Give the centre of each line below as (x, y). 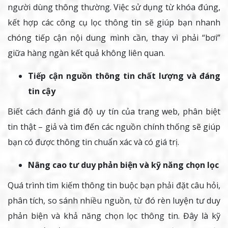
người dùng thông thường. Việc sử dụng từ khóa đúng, (114, 7)
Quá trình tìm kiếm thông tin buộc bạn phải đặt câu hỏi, (114, 186)
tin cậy (42, 91)
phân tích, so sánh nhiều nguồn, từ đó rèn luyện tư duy (114, 201)
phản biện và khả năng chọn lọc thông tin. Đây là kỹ (114, 216)
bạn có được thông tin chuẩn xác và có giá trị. (93, 142)
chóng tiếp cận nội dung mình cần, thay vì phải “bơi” (114, 38)
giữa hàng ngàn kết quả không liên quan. (86, 53)
